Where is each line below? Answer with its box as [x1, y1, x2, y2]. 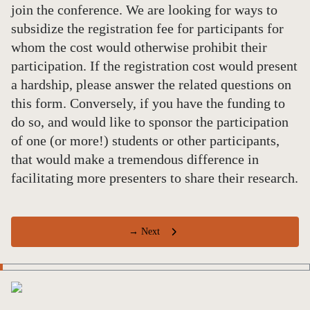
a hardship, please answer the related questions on [11, 77, 291, 92]
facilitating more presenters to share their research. [11, 170, 298, 185]
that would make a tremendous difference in [11, 152, 259, 167]
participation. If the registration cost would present [11, 58, 298, 73]
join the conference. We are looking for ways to [11, 2, 277, 17]
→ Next [128, 226, 160, 237]
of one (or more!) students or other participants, [11, 133, 280, 148]
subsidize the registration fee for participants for [11, 21, 284, 36]
